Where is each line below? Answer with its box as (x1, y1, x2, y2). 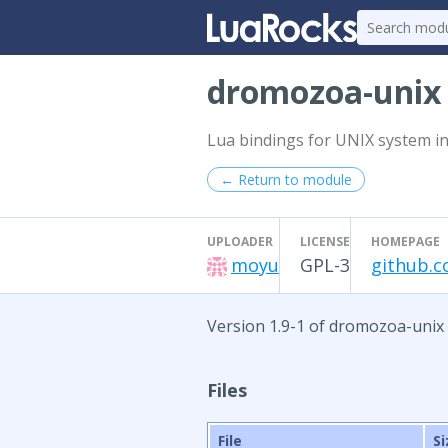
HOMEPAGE (371, 233, 440, 250)
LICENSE (300, 233, 350, 250)
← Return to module (220, 170, 352, 189)
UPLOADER (207, 233, 273, 250)
